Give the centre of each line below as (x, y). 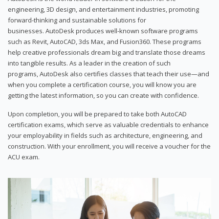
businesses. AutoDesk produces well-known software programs (103, 31)
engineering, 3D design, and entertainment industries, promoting (103, 9)
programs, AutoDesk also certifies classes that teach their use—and (109, 74)
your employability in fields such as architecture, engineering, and (105, 135)
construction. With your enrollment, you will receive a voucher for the (109, 146)
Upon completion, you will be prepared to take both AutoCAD (97, 114)
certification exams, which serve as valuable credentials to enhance (108, 124)
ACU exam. (24, 157)
